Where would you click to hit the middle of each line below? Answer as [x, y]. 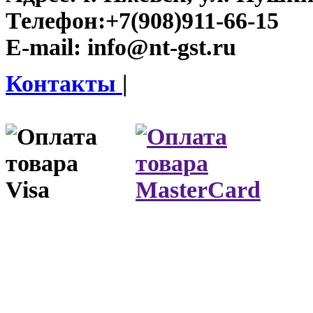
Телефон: [56, 21]
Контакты [64, 84]
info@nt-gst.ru [159, 48]
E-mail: [43, 48]
